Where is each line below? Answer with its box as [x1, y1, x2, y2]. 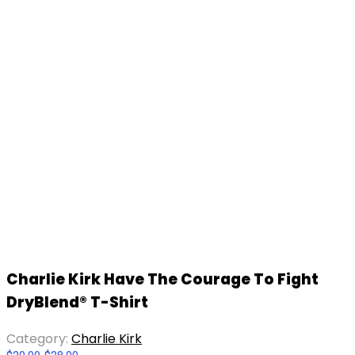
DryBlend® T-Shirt [6, 292, 148, 314]
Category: [6, 329, 71, 348]
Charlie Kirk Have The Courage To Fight [6, 269, 319, 291]
